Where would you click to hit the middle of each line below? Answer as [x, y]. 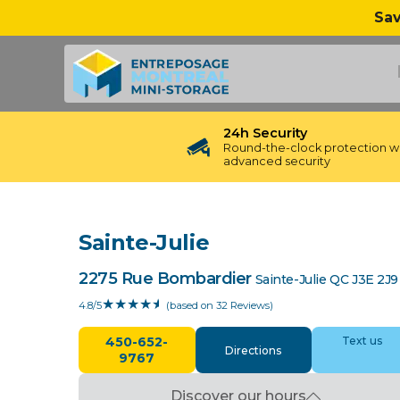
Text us [362, 341]
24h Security [265, 133]
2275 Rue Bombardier [165, 279]
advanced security [277, 161]
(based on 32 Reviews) [220, 305]
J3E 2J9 [375, 279]
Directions [254, 350]
